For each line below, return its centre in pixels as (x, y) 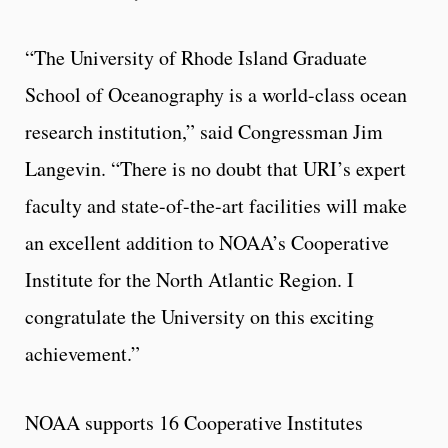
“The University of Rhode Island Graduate (196, 58)
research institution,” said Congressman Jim (204, 132)
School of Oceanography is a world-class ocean (216, 95)
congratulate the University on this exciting (199, 317)
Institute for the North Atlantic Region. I (189, 280)
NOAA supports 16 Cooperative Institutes (194, 423)
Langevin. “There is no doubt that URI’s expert (215, 169)
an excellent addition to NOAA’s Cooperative (207, 243)
